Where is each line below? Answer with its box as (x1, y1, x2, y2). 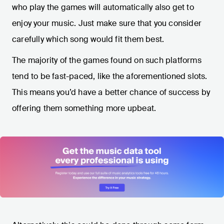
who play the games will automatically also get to (12, 2, 194, 13)
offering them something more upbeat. (12, 103, 156, 114)
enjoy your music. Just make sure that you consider (12, 18, 202, 29)
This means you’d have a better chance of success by (12, 87, 210, 98)
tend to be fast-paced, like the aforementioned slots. (12, 71, 207, 82)
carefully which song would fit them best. (12, 34, 164, 45)
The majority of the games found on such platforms (12, 55, 201, 66)
